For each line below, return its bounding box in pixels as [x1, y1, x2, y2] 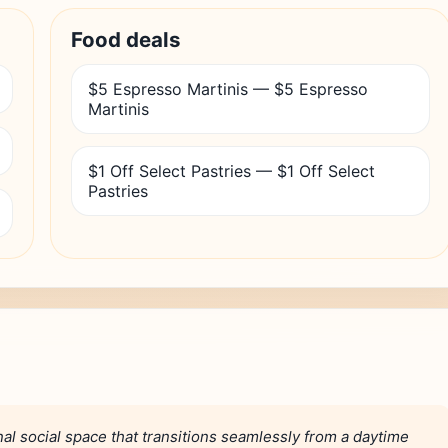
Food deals [71, 27, 181, 52]
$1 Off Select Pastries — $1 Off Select [88, 161, 375, 181]
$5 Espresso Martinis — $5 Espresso [88, 79, 368, 99]
